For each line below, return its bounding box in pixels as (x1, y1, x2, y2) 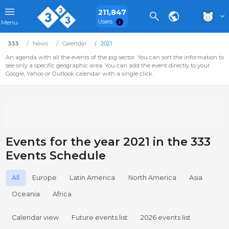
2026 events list (141, 214, 191, 222)
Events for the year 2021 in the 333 (5, 134, 211, 149)
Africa (53, 190, 72, 198)
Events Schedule (5, 148, 106, 163)
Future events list (72, 214, 128, 222)
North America (128, 174, 176, 182)
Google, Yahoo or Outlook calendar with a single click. (5, 70, 153, 77)
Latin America (70, 174, 116, 182)
